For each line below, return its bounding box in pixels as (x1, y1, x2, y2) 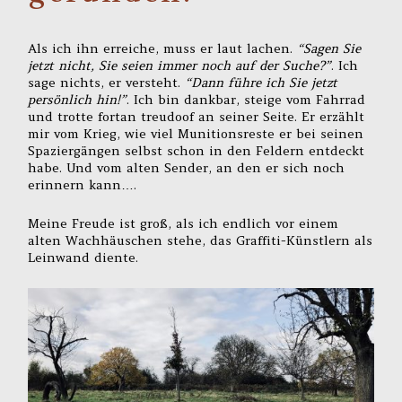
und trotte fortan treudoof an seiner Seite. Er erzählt (28, 109, 365, 126)
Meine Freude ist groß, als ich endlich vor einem (28, 215, 339, 232)
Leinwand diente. (28, 249, 139, 266)
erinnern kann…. (28, 177, 137, 194)
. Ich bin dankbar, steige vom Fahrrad (127, 92, 366, 109)
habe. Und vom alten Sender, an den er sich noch (28, 160, 345, 177)
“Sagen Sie (297, 40, 362, 57)
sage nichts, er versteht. (28, 74, 181, 92)
